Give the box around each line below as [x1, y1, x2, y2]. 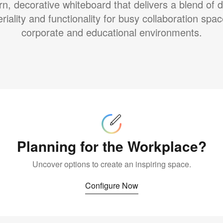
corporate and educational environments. [21, 25, 202, 40]
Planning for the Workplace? [16, 135, 207, 156]
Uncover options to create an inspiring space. [32, 158, 191, 170]
